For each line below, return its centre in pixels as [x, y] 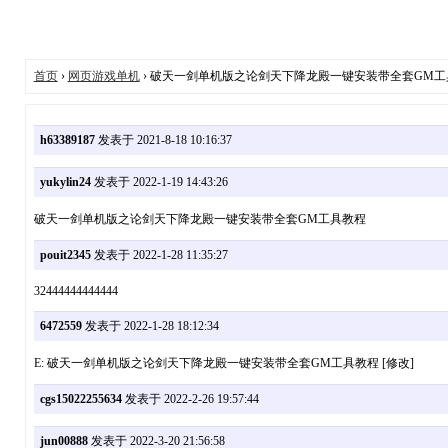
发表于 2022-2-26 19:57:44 [190, 399]
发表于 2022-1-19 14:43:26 [159, 181]
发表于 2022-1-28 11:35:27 [159, 254]
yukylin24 [65, 181]
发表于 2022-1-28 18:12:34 [150, 326]
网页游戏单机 [103, 75]
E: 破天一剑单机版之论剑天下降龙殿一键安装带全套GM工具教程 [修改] [223, 363]
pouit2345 [65, 254]
